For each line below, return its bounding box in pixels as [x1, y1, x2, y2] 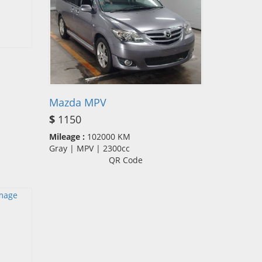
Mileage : [49, 131, 85, 143]
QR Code [108, 154, 143, 166]
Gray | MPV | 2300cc [49, 143, 137, 154]
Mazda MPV [49, 95, 106, 110]
